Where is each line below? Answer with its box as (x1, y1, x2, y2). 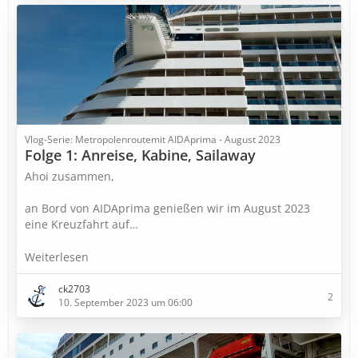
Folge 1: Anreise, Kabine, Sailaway (25, 145, 256, 165)
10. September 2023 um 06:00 (58, 296, 193, 309)
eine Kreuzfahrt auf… (25, 217, 138, 232)
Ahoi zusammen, (25, 169, 114, 184)
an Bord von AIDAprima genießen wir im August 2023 (25, 201, 310, 216)
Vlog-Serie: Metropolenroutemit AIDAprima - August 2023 (25, 133, 280, 146)
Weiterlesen (25, 249, 92, 265)
